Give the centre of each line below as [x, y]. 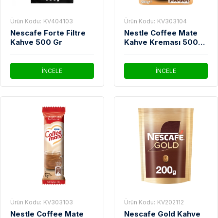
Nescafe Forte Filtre [48, 33]
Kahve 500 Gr [36, 42]
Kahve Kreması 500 [161, 42]
